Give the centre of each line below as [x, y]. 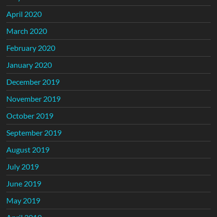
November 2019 [34, 98]
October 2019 [30, 115]
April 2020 [24, 14]
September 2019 [34, 132]
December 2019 [33, 81]
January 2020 [29, 64]
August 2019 [28, 149]
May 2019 [23, 200]
